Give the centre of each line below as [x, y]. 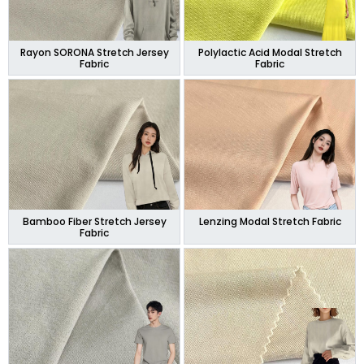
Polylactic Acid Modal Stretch [270, 52]
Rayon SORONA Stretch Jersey [94, 52]
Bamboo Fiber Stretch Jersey [94, 221]
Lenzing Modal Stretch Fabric [270, 221]
